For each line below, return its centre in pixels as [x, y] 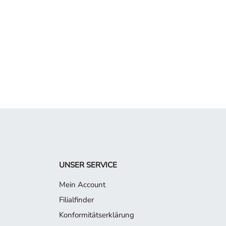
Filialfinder [76, 200]
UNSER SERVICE [88, 165]
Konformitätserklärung [97, 215]
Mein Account [82, 184]
